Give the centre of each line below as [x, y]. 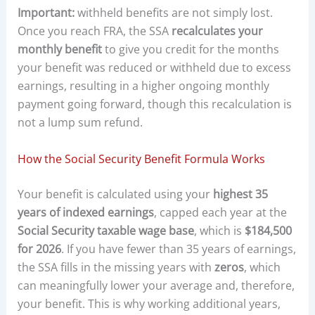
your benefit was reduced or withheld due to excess [154, 68]
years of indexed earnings [85, 212]
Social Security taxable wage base [105, 230]
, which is [219, 230]
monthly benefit [59, 50]
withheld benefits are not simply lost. [173, 13]
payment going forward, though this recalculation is [154, 104]
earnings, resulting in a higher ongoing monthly [143, 86]
